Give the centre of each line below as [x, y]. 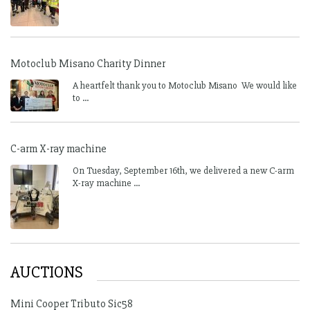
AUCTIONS [47, 272]
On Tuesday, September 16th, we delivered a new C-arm [183, 171]
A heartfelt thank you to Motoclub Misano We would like [185, 85]
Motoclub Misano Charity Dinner [88, 64]
